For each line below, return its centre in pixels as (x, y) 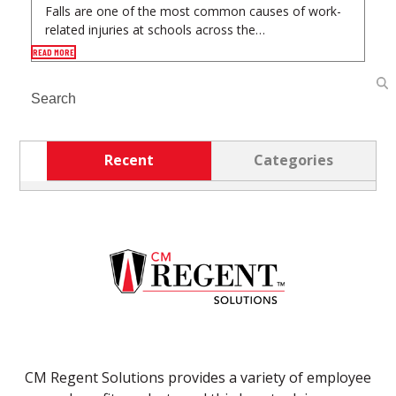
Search (42, 94)
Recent (129, 160)
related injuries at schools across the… (155, 30)
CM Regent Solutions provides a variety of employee (198, 377)
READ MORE (53, 53)
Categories (294, 160)
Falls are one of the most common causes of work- (193, 11)
